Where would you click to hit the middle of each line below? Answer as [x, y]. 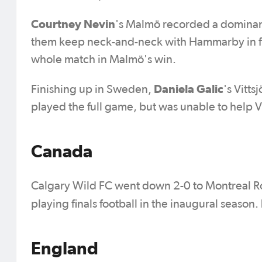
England [65, 248]
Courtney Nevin [73, 24]
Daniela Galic [189, 89]
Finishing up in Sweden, [92, 89]
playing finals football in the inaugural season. [146, 204]
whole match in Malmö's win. [105, 59]
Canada [62, 151]
